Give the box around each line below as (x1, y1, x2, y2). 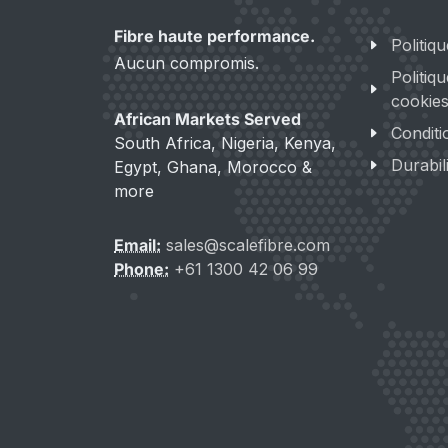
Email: (114, 235, 161, 256)
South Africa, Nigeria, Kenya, (114, 133, 336, 154)
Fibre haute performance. (114, 26, 315, 47)
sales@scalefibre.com (166, 235, 330, 256)
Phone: (114, 259, 169, 280)
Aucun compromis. (114, 53, 259, 74)
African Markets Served (114, 109, 301, 130)
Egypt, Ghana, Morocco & (114, 157, 312, 178)
